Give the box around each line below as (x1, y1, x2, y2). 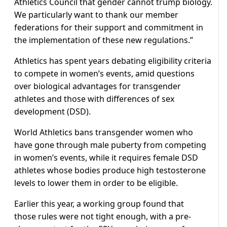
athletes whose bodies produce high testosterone (14, 165, 206, 176)
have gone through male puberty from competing (14, 139, 206, 151)
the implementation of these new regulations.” (14, 34, 193, 46)
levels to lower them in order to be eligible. (14, 177, 178, 189)
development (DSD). (14, 106, 91, 118)
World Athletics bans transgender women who (14, 127, 193, 138)
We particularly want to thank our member (14, 9, 178, 21)
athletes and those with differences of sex (14, 93, 174, 105)
